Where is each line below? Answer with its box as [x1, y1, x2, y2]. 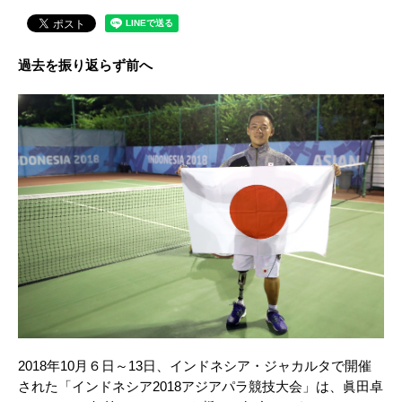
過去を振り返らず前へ [18, 58, 153, 73]
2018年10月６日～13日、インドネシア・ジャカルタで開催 [18, 359, 371, 374]
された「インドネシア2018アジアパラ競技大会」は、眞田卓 [18, 380, 383, 395]
